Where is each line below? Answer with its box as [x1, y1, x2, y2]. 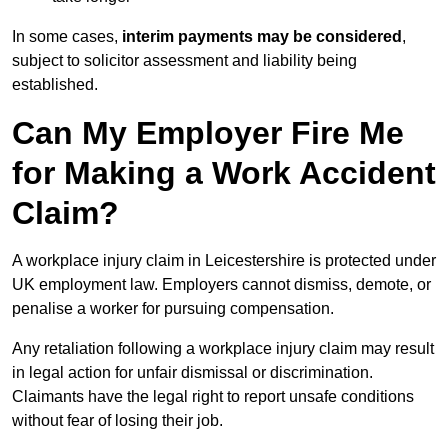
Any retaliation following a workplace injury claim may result [12, 340, 434, 358]
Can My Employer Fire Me [12, 115, 404, 152]
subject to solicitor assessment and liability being [12, 52, 357, 70]
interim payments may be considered [122, 28, 402, 46]
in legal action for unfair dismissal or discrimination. [12, 364, 373, 382]
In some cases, [12, 28, 122, 46]
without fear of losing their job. [12, 412, 223, 430]
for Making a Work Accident [12, 155, 436, 192]
